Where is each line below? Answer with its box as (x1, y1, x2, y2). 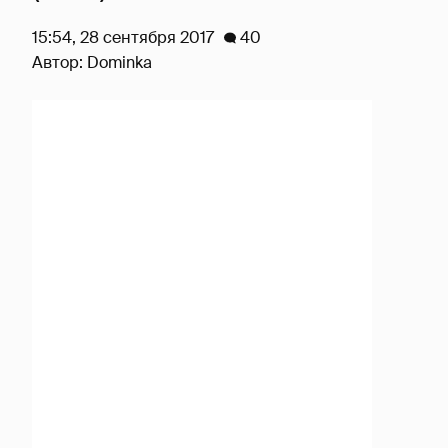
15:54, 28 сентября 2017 (32, 27, 214, 48)
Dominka (87, 52, 152, 73)
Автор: (32, 52, 87, 73)
